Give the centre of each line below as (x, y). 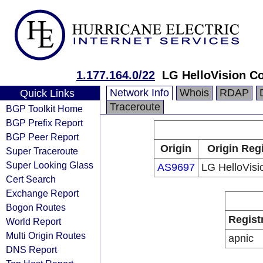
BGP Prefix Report (44, 123)
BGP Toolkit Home (44, 109)
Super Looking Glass (50, 165)
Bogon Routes (36, 207)
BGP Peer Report (42, 137)
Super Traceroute (42, 151)
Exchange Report (42, 193)
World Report (33, 221)
